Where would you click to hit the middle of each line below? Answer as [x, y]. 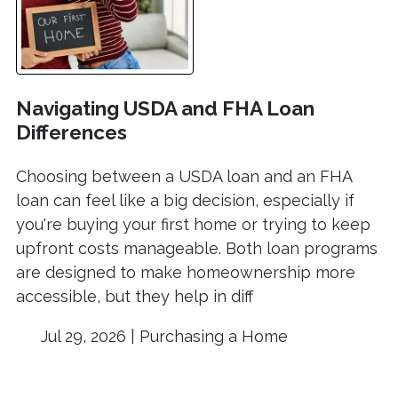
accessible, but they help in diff [135, 296]
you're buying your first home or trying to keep [193, 224]
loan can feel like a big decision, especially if [185, 200]
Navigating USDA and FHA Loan [165, 109]
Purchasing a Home [213, 336]
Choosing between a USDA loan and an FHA [184, 176]
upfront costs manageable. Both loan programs [197, 248]
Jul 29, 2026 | [88, 336]
